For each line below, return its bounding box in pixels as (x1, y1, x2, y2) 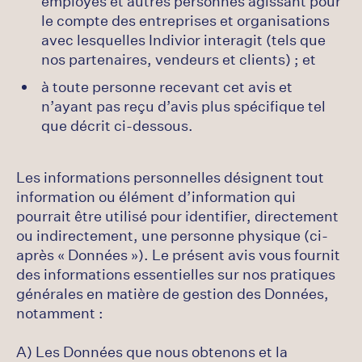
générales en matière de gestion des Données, (16, 284, 329, 303)
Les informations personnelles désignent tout (16, 167, 324, 187)
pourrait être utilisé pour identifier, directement (16, 206, 339, 225)
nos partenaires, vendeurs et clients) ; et (41, 49, 316, 69)
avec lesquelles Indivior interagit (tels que (41, 30, 326, 49)
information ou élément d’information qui (16, 187, 296, 206)
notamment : (16, 303, 103, 322)
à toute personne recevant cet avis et (41, 77, 293, 96)
